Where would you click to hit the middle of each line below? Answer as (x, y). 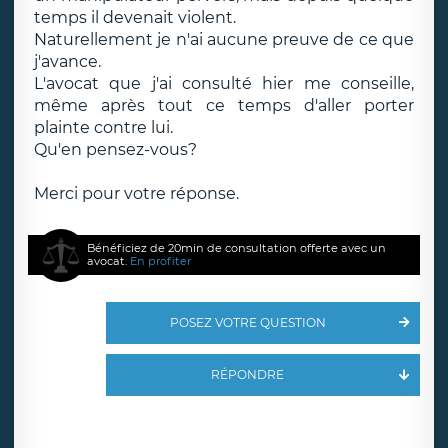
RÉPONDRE (248, 374)
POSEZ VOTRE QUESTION (247, 322)
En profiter (161, 261)
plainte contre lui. (103, 127)
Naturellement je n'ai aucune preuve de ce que (224, 39)
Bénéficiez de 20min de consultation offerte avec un (237, 248)
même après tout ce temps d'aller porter (224, 105)
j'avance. (67, 61)
